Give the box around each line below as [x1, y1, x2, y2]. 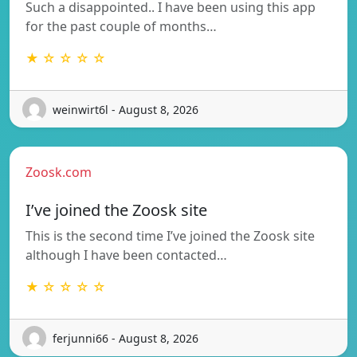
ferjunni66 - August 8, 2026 [53, 330, 198, 346]
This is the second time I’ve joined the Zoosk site [25, 227, 315, 245]
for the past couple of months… [25, 18, 217, 36]
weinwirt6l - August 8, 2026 [53, 101, 198, 117]
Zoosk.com [25, 163, 92, 182]
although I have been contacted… [25, 246, 227, 265]
